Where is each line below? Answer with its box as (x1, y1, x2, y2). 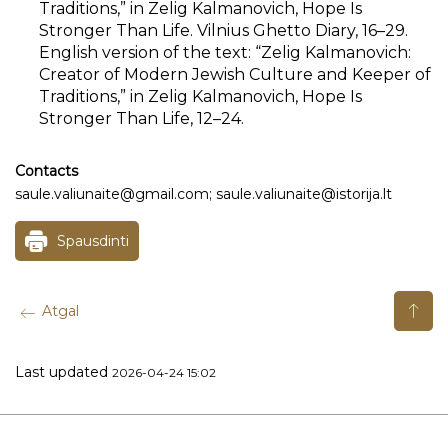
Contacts (15, 162, 78, 180)
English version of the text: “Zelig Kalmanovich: (39, 43, 411, 62)
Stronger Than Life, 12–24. (39, 109, 244, 128)
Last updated (15, 363, 112, 381)
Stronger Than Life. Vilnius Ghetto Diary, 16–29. (39, 21, 408, 40)
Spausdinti (57, 232, 129, 250)
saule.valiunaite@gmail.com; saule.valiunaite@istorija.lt (15, 185, 392, 203)
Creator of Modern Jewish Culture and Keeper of (39, 65, 431, 84)
